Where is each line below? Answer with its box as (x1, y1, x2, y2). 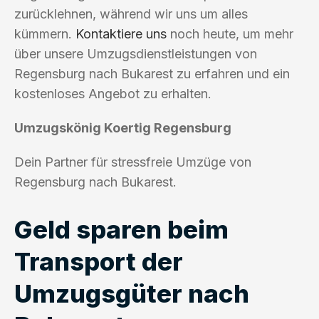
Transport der (14, 246, 183, 276)
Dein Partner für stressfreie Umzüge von (14, 154, 251, 169)
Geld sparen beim (14, 214, 229, 244)
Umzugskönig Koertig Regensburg (14, 120, 231, 135)
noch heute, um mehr (167, 26, 293, 41)
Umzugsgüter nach (14, 278, 249, 308)
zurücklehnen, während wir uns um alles (14, 6, 248, 21)
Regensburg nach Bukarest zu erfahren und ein (14, 66, 290, 81)
